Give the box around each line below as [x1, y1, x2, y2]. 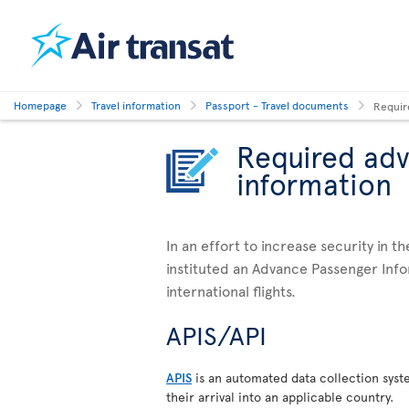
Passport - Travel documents [205, 98, 349, 112]
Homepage [14, 98, 67, 112]
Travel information [91, 98, 181, 112]
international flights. [166, 280, 296, 300]
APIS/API [166, 317, 267, 352]
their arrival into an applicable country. [166, 388, 393, 405]
